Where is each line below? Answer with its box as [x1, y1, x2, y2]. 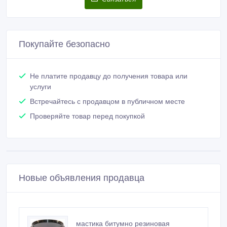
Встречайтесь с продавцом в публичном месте [30, 80, 185, 88]
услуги [30, 65, 51, 73]
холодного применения [76, 209, 154, 218]
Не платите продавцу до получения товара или [30, 54, 187, 63]
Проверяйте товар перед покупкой [30, 94, 145, 103]
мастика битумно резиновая [76, 202, 170, 210]
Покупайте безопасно [19, 21, 110, 32]
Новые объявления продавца [19, 155, 144, 166]
